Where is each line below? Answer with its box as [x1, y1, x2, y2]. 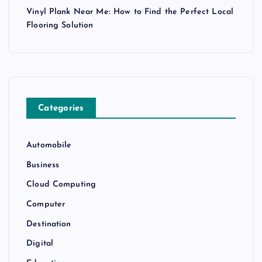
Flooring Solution [26, 21, 94, 30]
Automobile [26, 141, 72, 150]
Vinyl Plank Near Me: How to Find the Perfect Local [26, 8, 234, 17]
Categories [38, 104, 84, 113]
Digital [26, 239, 54, 249]
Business [26, 160, 60, 170]
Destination [26, 219, 71, 229]
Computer [26, 199, 65, 209]
